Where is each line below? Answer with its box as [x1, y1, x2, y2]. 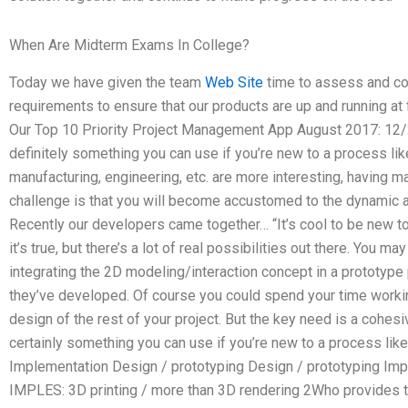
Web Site [205, 73, 263, 91]
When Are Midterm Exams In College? [9, 36, 250, 54]
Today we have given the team [9, 73, 205, 91]
